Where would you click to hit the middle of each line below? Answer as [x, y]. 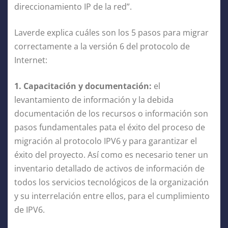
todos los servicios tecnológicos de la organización [111, 182]
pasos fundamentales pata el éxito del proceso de [110, 127]
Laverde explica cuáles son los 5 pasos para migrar [111, 32]
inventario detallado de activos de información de [109, 168]
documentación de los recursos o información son [111, 113]
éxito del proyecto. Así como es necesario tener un [111, 154]
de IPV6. [31, 209]
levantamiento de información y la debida [94, 99]
